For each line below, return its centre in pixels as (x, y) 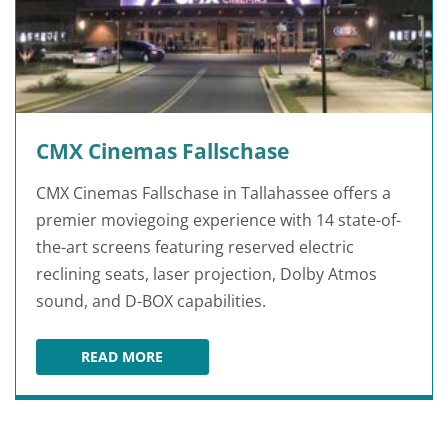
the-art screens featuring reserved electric (195, 247)
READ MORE (122, 357)
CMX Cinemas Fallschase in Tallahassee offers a (213, 193)
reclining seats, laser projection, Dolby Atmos (206, 274)
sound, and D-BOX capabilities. (151, 301)
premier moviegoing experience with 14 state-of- (218, 220)
